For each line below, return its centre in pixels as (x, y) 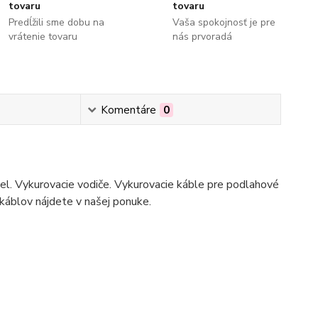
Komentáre (128, 110)
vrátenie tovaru (43, 37)
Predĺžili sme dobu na (57, 22)
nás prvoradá (202, 37)
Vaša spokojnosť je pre (224, 22)
